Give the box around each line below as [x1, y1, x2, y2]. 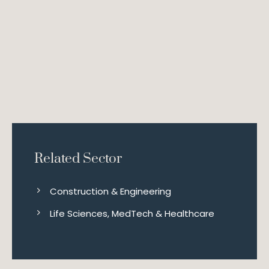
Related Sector [34, 150, 122, 168]
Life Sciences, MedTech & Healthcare [50, 207, 214, 220]
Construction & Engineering [50, 185, 171, 198]
